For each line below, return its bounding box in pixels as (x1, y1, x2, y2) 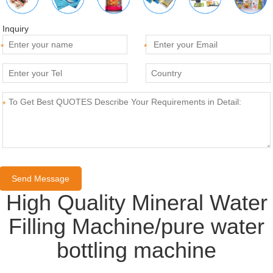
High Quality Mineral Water (5, 190, 268, 216)
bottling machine (57, 238, 216, 263)
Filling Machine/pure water (9, 214, 264, 239)
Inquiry (2, 24, 29, 34)
